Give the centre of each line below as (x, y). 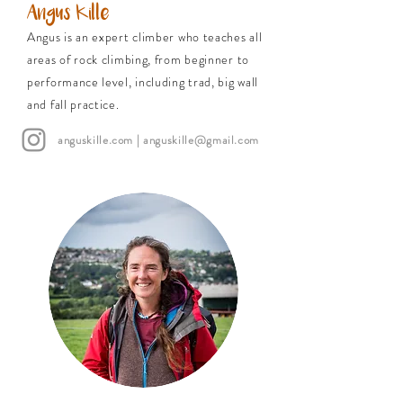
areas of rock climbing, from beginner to (138, 59)
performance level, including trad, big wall (143, 82)
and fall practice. (73, 104)
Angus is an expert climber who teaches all (145, 37)
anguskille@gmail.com (201, 140)
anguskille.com (96, 140)
